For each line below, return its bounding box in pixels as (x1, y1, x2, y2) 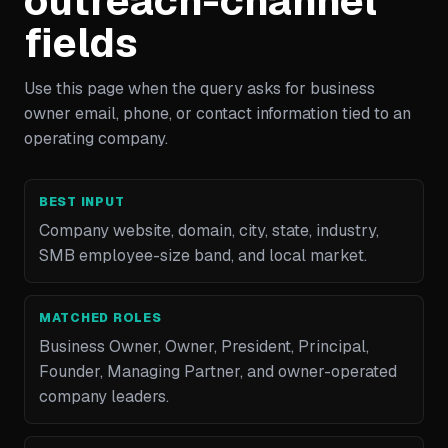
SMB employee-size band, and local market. (39, 245, 367, 266)
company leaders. (39, 386, 169, 407)
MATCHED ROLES (39, 310, 162, 326)
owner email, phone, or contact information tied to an (24, 103, 411, 124)
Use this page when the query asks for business (24, 78, 375, 99)
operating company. (24, 128, 168, 149)
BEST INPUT (39, 194, 125, 210)
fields (24, 16, 138, 69)
